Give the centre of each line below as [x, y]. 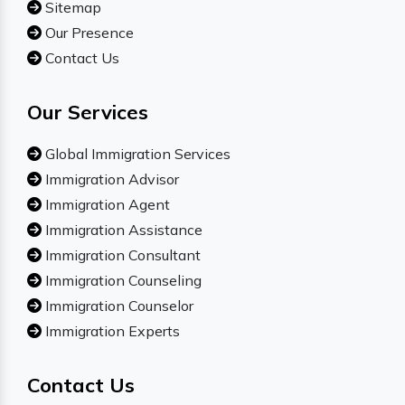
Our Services [88, 113]
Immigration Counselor [118, 306]
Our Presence [88, 33]
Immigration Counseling [122, 281]
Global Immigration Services [136, 154]
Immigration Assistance [122, 230]
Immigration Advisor [110, 179]
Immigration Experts [111, 331]
